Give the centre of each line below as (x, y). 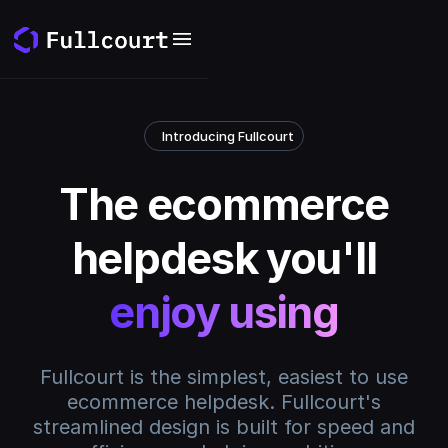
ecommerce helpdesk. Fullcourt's (223, 401)
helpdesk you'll (224, 257)
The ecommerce (224, 203)
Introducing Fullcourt (228, 135)
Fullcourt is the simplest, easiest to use (223, 376)
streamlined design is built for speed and (223, 426)
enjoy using (224, 311)
